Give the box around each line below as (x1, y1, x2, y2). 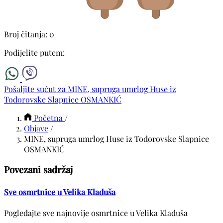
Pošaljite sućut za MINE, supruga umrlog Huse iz (4, 83, 176, 94)
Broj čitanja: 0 (4, 28, 54, 39)
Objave (24, 122, 48, 133)
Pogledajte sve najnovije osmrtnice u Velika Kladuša (4, 207, 188, 218)
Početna (34, 112, 63, 123)
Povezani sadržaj (4, 163, 73, 176)
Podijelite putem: (4, 47, 65, 58)
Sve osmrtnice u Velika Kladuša (4, 186, 115, 197)
